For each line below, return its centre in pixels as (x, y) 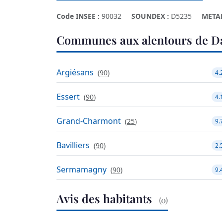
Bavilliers (73, 145)
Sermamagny (82, 170)
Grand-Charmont (89, 121)
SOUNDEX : (150, 16)
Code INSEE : (78, 16)
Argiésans (75, 73)
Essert (68, 97)
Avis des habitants (106, 199)
